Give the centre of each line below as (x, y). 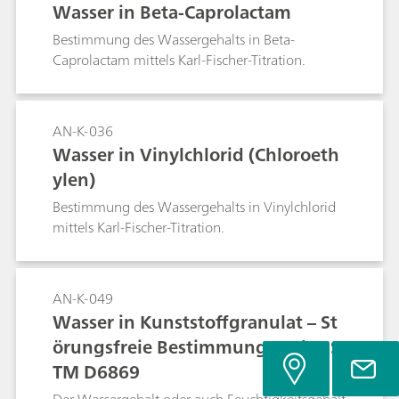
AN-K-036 (83, 131)
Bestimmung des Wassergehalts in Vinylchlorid (194, 207)
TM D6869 (96, 372)
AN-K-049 (83, 298)
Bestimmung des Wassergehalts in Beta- (174, 39)
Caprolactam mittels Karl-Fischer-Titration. (179, 60)
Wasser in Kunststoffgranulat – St (195, 322)
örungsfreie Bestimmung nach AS (196, 347)
